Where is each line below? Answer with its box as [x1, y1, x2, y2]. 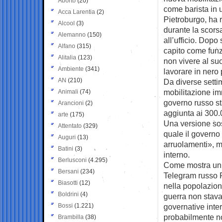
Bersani [58, 167, 79, 175]
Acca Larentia [58, 8, 95, 15]
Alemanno [58, 31, 86, 38]
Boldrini [58, 190, 79, 198]
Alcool [58, 19, 75, 27]
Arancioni [58, 99, 84, 107]
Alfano [58, 42, 75, 50]
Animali [58, 88, 78, 95]
